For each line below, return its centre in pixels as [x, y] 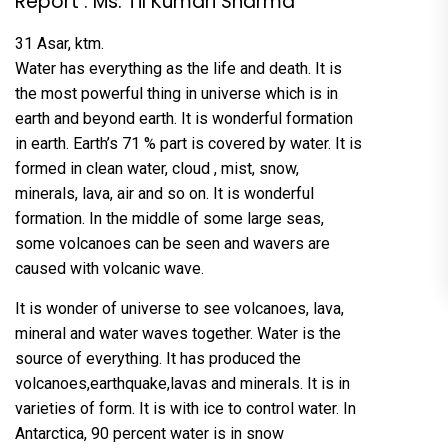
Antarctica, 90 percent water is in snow [149, 434]
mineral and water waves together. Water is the [178, 334]
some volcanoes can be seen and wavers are [172, 244]
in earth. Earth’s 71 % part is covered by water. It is [188, 144]
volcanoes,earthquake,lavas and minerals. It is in [182, 384]
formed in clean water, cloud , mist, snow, [157, 169]
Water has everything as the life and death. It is [178, 69]
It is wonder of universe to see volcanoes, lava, [179, 309]
